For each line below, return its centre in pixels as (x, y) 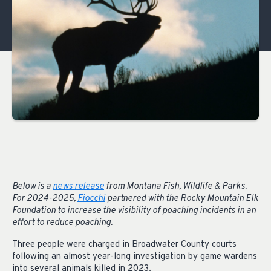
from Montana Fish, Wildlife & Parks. (175, 186)
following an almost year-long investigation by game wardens (135, 257)
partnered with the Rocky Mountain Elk (182, 198)
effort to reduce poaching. (62, 223)
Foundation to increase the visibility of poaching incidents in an (134, 211)
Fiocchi (91, 198)
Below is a (32, 186)
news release (78, 186)
